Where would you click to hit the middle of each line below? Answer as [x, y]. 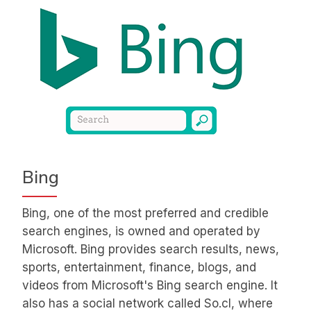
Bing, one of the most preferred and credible [145, 213]
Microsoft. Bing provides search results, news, [151, 250]
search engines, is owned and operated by [141, 232]
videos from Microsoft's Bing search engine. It [150, 286]
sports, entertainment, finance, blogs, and [139, 268]
